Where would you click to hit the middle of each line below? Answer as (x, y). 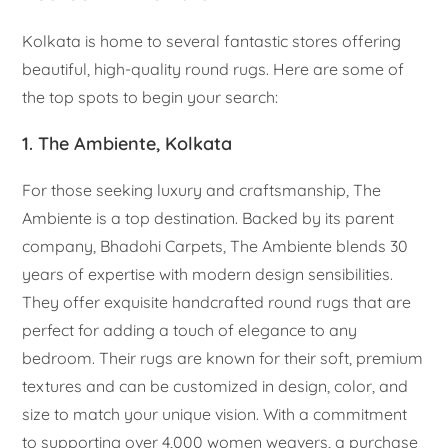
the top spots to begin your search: (150, 96)
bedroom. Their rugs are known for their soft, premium (223, 357)
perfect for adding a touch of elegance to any (190, 329)
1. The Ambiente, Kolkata (127, 143)
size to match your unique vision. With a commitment (215, 413)
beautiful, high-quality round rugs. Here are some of (213, 68)
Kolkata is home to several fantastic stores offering (212, 40)
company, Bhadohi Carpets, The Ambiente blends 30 (215, 245)
